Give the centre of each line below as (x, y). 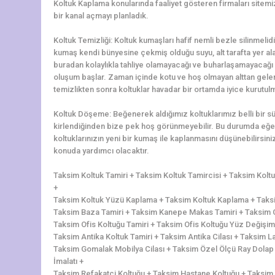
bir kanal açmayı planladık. (101, 15)
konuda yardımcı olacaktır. (101, 150)
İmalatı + (68, 261)
